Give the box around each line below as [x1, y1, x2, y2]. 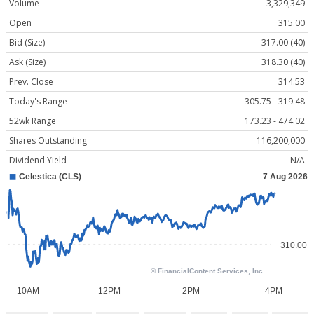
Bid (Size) [9, 36, 45, 49]
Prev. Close [9, 76, 53, 88]
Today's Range [9, 95, 67, 108]
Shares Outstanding [9, 135, 87, 147]
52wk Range [9, 115, 56, 128]
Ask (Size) [9, 56, 46, 69]
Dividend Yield [9, 154, 67, 167]
